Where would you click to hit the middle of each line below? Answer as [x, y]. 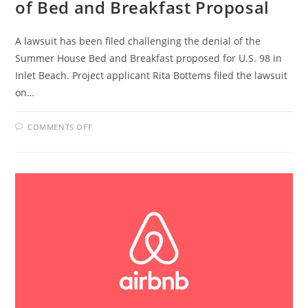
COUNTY [112, 144]
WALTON [113, 135]
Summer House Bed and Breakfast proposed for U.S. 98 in [149, 58]
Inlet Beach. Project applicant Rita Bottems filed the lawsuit [152, 75]
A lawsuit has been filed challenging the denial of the [138, 41]
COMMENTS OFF [60, 126]
